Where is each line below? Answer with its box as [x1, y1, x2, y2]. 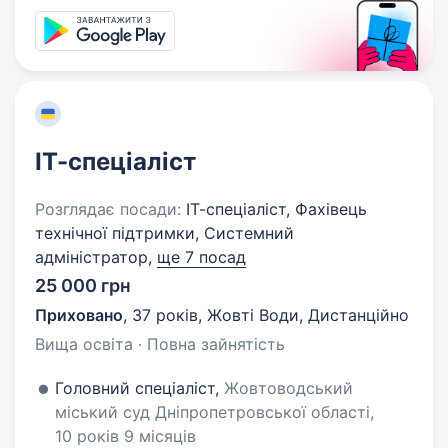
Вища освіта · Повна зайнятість [35, 334, 285, 354]
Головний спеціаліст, [55, 378, 224, 398]
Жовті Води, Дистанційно [207, 305, 409, 325]
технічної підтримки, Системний [35, 223, 294, 243]
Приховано [35, 305, 123, 325]
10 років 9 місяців [55, 426, 196, 446]
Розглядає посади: [35, 199, 181, 219]
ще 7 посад [157, 247, 246, 267]
